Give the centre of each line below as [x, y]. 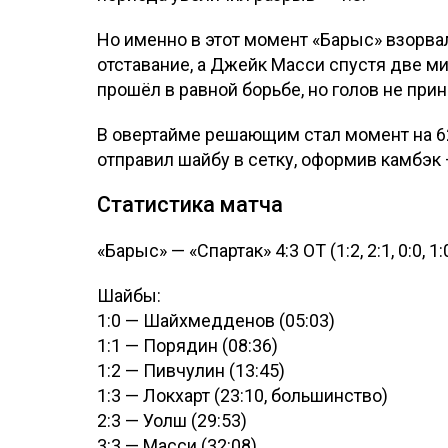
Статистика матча [190, 204]
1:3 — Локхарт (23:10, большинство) [242, 396]
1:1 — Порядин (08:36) [187, 346]
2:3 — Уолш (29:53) [172, 421]
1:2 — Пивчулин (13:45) [191, 371]
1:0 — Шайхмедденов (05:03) [216, 321]
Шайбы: [129, 296]
